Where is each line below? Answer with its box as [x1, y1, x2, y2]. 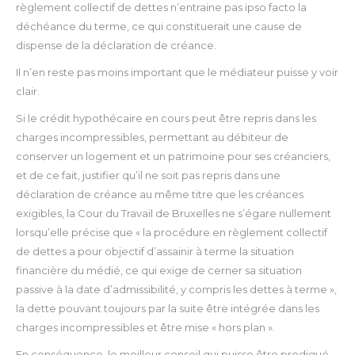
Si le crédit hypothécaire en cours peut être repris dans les [16, 112, 316, 125]
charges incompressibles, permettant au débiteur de [16, 131, 288, 144]
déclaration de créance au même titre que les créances [16, 188, 303, 201]
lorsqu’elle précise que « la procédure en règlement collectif [16, 226, 327, 239]
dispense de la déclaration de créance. [16, 39, 216, 52]
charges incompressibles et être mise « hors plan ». [16, 321, 275, 334]
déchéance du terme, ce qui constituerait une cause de [16, 20, 302, 33]
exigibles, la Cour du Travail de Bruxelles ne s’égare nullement [16, 207, 331, 220]
